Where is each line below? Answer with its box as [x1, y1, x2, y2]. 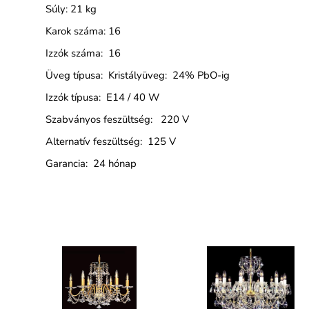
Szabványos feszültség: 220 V [45, 112, 189, 126]
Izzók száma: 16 [45, 46, 121, 60]
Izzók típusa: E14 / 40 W [45, 90, 159, 104]
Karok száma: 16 [45, 23, 121, 38]
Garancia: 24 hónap [45, 156, 137, 170]
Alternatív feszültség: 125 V [45, 134, 176, 148]
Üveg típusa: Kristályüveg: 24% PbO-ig [45, 68, 230, 82]
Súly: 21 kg [45, 1, 97, 16]
